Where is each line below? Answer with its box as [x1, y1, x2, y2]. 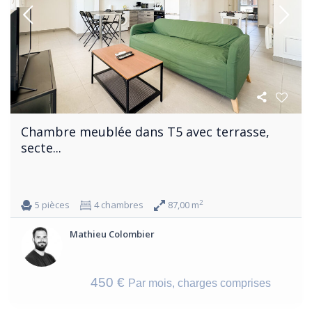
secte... [21, 139, 61, 156]
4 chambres [94, 198, 143, 211]
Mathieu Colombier [70, 227, 155, 240]
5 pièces [35, 198, 70, 211]
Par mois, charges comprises [128, 276, 271, 289]
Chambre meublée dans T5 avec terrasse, [21, 123, 270, 140]
